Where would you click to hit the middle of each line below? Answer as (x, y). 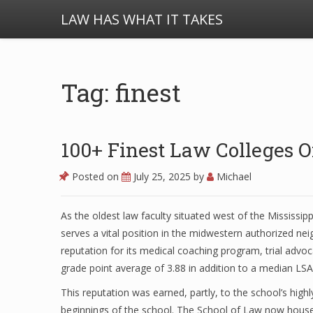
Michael (233, 176)
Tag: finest (121, 92)
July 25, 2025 (163, 176)
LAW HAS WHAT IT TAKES (142, 19)
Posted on (95, 176)
